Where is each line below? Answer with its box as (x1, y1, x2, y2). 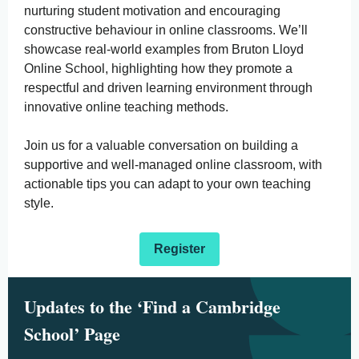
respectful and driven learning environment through (24, 81, 313, 95)
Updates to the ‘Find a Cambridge (24, 293, 280, 320)
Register (154, 242, 205, 256)
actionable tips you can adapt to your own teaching (24, 177, 311, 191)
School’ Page (24, 321, 120, 347)
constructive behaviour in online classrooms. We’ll (24, 23, 308, 37)
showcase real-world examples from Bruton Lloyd (24, 42, 304, 56)
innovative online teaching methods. (24, 100, 228, 114)
